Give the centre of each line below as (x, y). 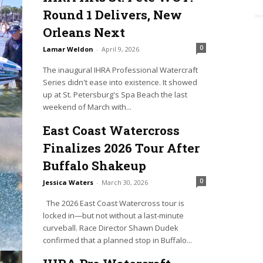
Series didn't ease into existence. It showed (120, 82)
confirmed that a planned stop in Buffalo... (117, 240)
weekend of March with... (87, 107)
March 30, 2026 (124, 183)
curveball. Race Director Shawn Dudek (110, 228)
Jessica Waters (68, 183)
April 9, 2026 (120, 49)
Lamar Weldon (68, 49)
